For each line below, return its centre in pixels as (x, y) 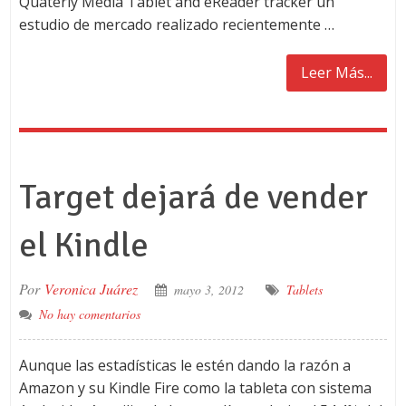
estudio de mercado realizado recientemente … (176, 24)
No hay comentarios (89, 314)
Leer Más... (337, 72)
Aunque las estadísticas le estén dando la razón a (184, 365)
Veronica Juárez (91, 289)
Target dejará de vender (193, 197)
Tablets (304, 290)
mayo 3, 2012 (208, 290)
